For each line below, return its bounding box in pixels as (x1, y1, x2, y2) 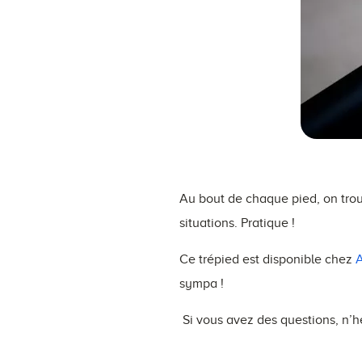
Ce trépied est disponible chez (179, 251, 356, 267)
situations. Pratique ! (179, 215, 295, 230)
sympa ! (179, 276, 224, 291)
